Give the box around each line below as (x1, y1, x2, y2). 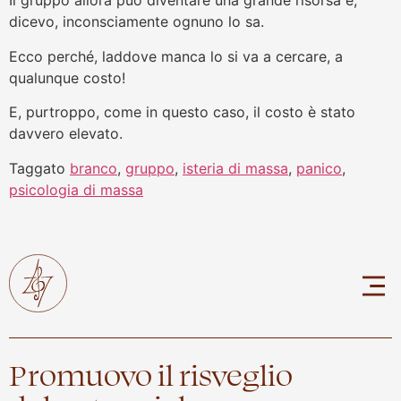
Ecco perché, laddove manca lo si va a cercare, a (9, 47, 343, 65)
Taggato (9, 158, 70, 177)
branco (70, 158, 117, 177)
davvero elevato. (9, 124, 123, 143)
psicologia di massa (9, 180, 143, 199)
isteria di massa (183, 158, 288, 177)
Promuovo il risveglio (9, 354, 293, 393)
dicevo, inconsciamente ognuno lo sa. (9, 13, 264, 31)
